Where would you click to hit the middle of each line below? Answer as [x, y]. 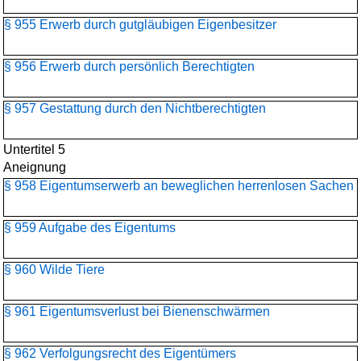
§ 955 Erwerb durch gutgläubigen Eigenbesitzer [140, 25]
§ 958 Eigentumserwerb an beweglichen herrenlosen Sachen [179, 186]
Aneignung [35, 167]
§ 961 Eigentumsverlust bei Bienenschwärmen [137, 311]
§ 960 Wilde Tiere [54, 270]
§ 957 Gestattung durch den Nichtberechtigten [135, 108]
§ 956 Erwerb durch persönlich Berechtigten [129, 66]
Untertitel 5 [34, 149]
